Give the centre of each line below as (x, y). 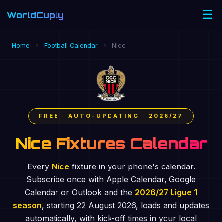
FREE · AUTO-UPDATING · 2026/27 (111, 116)
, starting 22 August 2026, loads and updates (125, 205)
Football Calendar (71, 45)
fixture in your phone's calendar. (132, 166)
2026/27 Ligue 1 (166, 192)
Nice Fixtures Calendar (111, 143)
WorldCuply (35, 15)
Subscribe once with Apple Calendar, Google (111, 179)
